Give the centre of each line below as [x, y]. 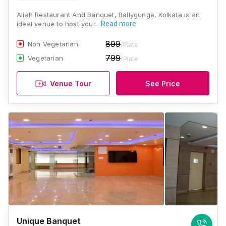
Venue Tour [71, 83]
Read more [119, 24]
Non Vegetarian [53, 44]
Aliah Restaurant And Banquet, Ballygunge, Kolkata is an [108, 15]
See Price [163, 83]
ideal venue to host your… [59, 24]
